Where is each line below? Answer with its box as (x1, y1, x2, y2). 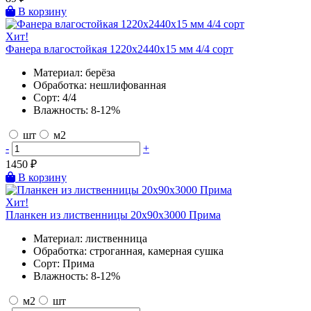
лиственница (85, 232, 147, 244)
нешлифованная (90, 78, 166, 91)
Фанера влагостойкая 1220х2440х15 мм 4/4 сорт (6, 42, 233, 55)
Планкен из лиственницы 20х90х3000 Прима (6, 208, 221, 221)
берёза (85, 66, 115, 78)
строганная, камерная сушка (90, 244, 224, 257)
